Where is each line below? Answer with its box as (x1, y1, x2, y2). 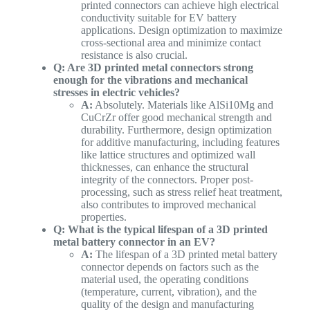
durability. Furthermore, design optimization (80, 123, 272, 136)
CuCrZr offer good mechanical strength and (80, 111, 272, 123)
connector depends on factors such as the (80, 260, 259, 273)
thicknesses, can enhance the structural (80, 161, 248, 173)
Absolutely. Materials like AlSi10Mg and (92, 98, 273, 111)
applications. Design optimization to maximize (80, 24, 282, 36)
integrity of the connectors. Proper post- (80, 173, 253, 185)
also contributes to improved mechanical (80, 198, 256, 210)
